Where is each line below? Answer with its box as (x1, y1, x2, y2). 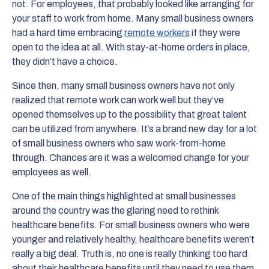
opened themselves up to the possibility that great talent (12, 109, 247, 119)
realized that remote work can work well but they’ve (12, 94, 224, 105)
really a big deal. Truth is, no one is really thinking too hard (12, 248, 247, 259)
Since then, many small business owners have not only (12, 80, 235, 91)
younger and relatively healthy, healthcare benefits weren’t (12, 234, 255, 244)
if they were (190, 27, 240, 38)
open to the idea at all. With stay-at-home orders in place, (12, 41, 250, 52)
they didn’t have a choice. (12, 56, 119, 67)
